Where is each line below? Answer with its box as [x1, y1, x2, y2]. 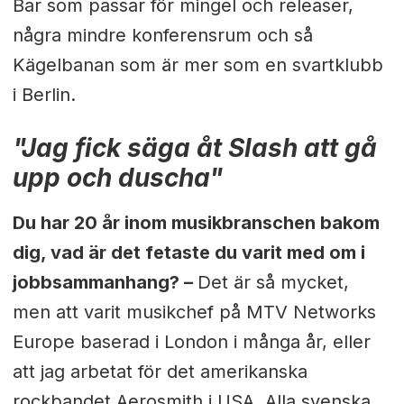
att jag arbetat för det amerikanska [12, 360, 308, 382]
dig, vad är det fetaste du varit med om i [12, 241, 365, 263]
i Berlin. [12, 83, 76, 106]
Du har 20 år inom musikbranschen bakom [12, 211, 380, 234]
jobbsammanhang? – [12, 271, 197, 293]
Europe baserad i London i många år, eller [12, 330, 371, 353]
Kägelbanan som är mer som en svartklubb [12, 53, 383, 76]
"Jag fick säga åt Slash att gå [12, 132, 377, 163]
